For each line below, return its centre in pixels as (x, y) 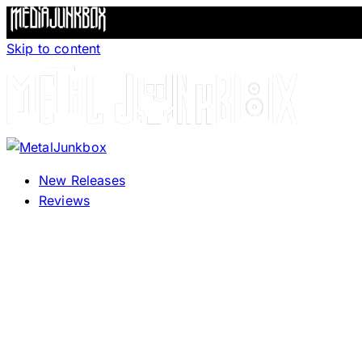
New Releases (82, 180)
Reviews (65, 200)
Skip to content (54, 48)
